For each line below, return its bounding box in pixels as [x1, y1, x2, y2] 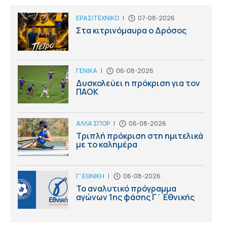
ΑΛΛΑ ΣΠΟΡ [76, 119, 110, 128]
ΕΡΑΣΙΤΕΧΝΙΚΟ [76, 13, 119, 22]
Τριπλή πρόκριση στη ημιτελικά [76, 130, 203, 141]
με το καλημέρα [76, 138, 137, 150]
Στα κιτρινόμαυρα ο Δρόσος [76, 24, 186, 36]
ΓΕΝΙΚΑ [76, 66, 97, 75]
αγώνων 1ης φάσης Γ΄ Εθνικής [76, 192, 195, 203]
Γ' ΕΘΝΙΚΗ [76, 172, 104, 181]
